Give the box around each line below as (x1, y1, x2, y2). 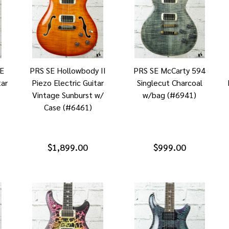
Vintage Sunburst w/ (32, 89, 104, 101)
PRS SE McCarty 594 (133, 65, 206, 76)
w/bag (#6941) (143, 89, 197, 101)
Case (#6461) (43, 102, 92, 113)
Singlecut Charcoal (136, 77, 202, 88)
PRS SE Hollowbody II (30, 65, 106, 76)
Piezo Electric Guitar (32, 77, 104, 88)
